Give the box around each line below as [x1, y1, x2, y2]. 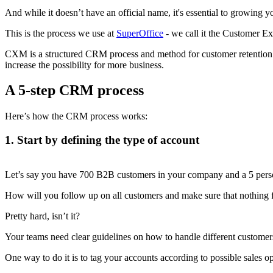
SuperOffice [116, 27, 163, 38]
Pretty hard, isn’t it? [5, 210, 80, 221]
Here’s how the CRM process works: [5, 111, 147, 122]
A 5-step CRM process [5, 82, 144, 99]
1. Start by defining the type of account [5, 133, 199, 147]
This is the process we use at [5, 27, 116, 38]
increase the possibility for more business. [5, 59, 166, 70]
